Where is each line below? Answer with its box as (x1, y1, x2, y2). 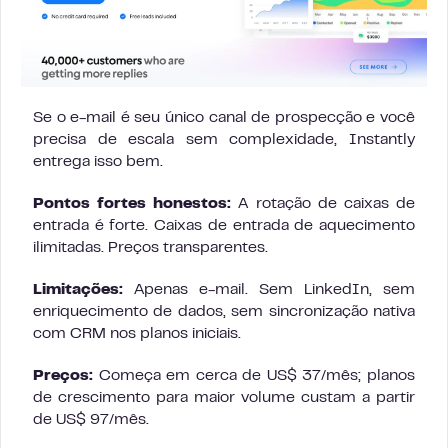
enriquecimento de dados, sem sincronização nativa (33, 304, 415, 319)
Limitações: (33, 282, 123, 297)
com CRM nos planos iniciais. (33, 326, 241, 341)
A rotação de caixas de (231, 196, 416, 211)
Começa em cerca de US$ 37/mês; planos (93, 368, 415, 383)
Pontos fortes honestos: (33, 196, 232, 211)
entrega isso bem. (33, 154, 163, 169)
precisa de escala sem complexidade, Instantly (33, 132, 415, 147)
